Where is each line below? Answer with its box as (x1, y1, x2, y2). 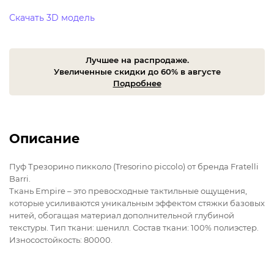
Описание (9, 131, 80, 147)
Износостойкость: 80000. (9, 235, 113, 245)
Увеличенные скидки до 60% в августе (53, 67, 221, 77)
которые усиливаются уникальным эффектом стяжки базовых (9, 198, 265, 209)
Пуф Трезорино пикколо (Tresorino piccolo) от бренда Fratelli (9, 161, 259, 172)
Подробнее (113, 78, 161, 89)
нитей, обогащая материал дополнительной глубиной (9, 210, 234, 221)
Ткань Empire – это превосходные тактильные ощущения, (9, 186, 247, 196)
